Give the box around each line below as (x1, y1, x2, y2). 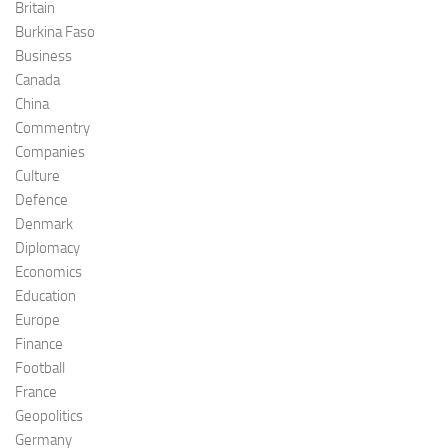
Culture (15, 166, 60, 185)
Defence (15, 190, 68, 209)
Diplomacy (15, 238, 80, 257)
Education (15, 286, 76, 305)
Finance (15, 334, 63, 353)
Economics (15, 262, 82, 281)
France (15, 382, 57, 401)
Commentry (15, 118, 90, 137)
